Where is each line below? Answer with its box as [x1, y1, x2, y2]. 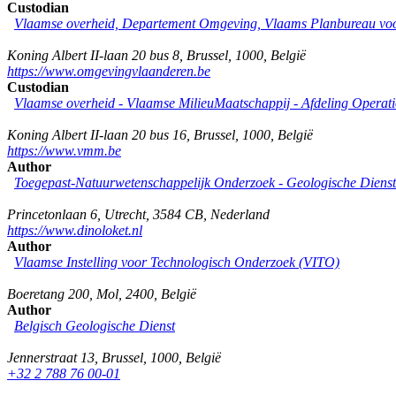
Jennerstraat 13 [7, 349, 95, 365]
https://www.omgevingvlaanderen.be [7, 63, 210, 79]
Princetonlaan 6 [7, 206, 97, 222]
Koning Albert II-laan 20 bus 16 [7, 126, 187, 142]
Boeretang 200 [7, 286, 89, 301]
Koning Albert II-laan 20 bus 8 [7, 47, 179, 63]
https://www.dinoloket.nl [7, 222, 142, 238]
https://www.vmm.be [7, 142, 121, 158]
